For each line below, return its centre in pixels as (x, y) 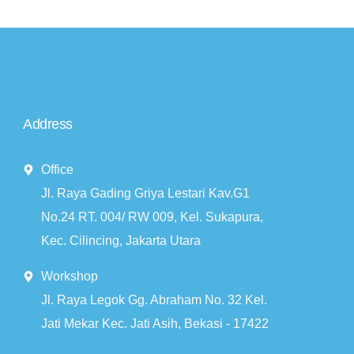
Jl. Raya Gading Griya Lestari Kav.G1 (145, 194)
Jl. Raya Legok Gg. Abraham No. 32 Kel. (154, 300)
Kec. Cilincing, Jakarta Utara (121, 241)
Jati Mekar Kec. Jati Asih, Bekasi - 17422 (154, 324)
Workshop (69, 277)
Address (48, 124)
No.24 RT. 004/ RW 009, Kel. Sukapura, (152, 217)
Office (57, 170)
